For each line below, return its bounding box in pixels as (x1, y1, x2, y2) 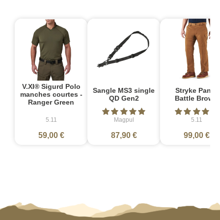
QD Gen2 (109, 94, 139, 102)
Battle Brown (175, 94, 218, 102)
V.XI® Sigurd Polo (22, 82, 81, 90)
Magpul (113, 116, 134, 123)
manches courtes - (20, 90, 82, 98)
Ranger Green (28, 98, 74, 106)
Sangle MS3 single (93, 86, 155, 94)
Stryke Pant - (175, 86, 218, 94)
